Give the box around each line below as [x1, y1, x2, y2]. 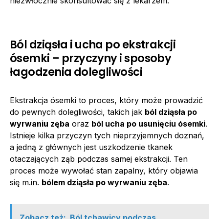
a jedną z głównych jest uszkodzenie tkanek [10, 142, 173, 152]
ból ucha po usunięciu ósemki [91, 118, 205, 129]
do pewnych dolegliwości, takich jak [10, 107, 145, 117]
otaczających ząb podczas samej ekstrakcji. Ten [10, 153, 188, 164]
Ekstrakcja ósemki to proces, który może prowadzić [10, 95, 203, 105]
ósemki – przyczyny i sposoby [10, 50, 172, 66]
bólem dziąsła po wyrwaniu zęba [42, 177, 167, 187]
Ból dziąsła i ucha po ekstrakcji [10, 36, 176, 52]
